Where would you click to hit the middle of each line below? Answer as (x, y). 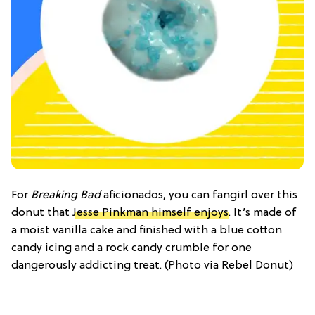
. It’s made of (263, 213)
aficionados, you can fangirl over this (199, 195)
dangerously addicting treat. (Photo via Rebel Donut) (152, 265)
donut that (42, 213)
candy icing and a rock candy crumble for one (131, 248)
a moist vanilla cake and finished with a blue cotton (147, 230)
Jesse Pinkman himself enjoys (150, 213)
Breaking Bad (66, 195)
